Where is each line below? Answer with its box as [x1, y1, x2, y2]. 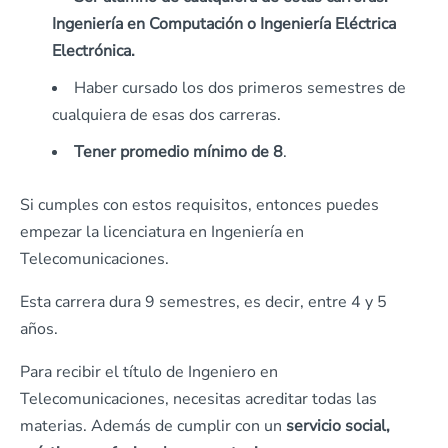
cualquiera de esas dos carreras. [52, 103, 281, 126]
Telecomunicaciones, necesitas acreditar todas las [20, 387, 377, 410]
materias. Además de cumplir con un [20, 414, 282, 437]
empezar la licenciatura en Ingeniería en [20, 220, 304, 243]
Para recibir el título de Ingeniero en [20, 360, 278, 383]
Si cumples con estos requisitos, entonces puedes [20, 193, 379, 216]
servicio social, [282, 414, 390, 437]
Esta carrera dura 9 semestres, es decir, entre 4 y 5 [20, 290, 387, 313]
